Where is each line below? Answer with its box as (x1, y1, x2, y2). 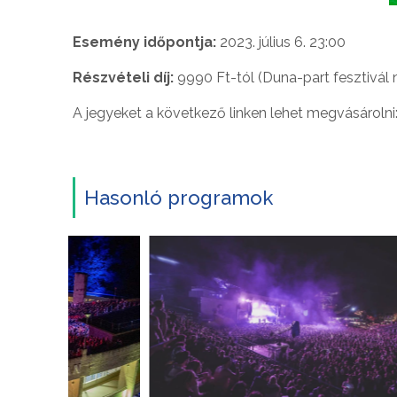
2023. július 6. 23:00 (216, 33, 346, 51)
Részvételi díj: (73, 68, 177, 86)
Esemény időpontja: (73, 33, 216, 51)
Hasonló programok (84, 185, 273, 209)
